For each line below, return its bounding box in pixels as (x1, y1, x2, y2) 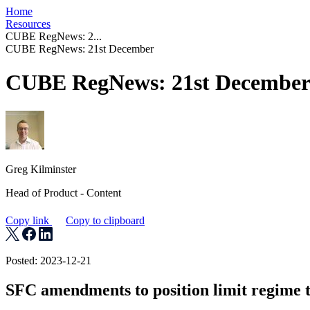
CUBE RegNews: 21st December (6, 43, 154, 55)
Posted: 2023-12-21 (6, 254, 91, 266)
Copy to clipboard (66, 214, 145, 226)
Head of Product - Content (6, 186, 121, 199)
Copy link (6, 214, 52, 226)
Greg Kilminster (6, 163, 76, 175)
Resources (6, 18, 51, 30)
